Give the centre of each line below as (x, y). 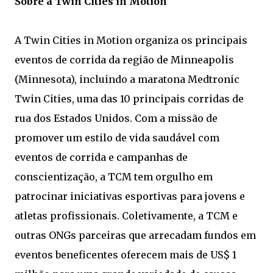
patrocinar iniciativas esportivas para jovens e (130, 196)
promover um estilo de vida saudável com (117, 138)
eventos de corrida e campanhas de (101, 157)
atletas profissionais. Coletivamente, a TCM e (126, 216)
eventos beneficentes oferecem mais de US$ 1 (126, 255)
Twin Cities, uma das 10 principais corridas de (129, 99)
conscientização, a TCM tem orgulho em (114, 177)
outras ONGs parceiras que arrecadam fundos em (135, 235)
